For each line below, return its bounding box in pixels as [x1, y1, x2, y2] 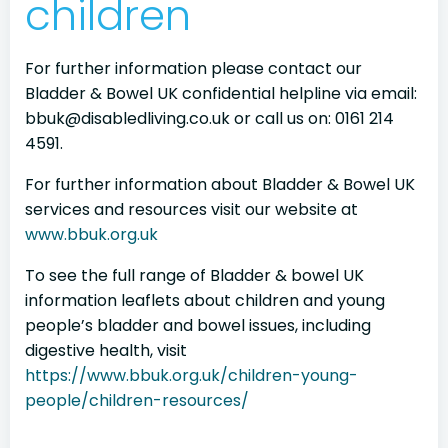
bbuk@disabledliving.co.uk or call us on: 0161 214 [25, 107, 394, 130]
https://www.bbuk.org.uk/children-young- [25, 364, 358, 387]
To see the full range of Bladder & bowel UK [25, 264, 364, 287]
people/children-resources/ [25, 389, 249, 412]
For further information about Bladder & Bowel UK [25, 173, 415, 196]
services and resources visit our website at [25, 198, 358, 221]
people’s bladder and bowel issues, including [25, 314, 371, 337]
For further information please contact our [25, 57, 362, 80]
